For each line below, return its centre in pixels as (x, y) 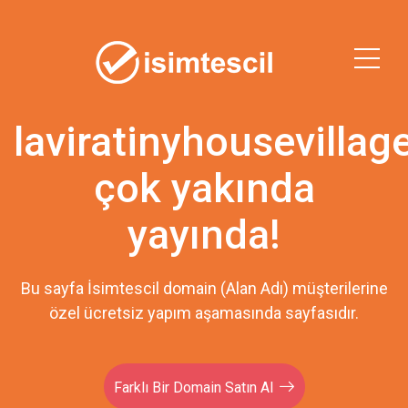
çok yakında (204, 188)
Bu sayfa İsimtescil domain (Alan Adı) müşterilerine (204, 288)
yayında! (204, 235)
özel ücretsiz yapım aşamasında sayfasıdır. (204, 313)
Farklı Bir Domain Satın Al (194, 388)
